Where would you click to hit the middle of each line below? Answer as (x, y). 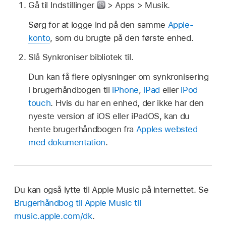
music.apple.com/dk (53, 216)
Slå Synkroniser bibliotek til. (81, 57)
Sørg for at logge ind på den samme (98, 24)
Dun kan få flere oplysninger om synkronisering (119, 77)
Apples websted (167, 129)
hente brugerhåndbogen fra (82, 129)
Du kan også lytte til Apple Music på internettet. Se (111, 190)
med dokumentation (67, 143)
